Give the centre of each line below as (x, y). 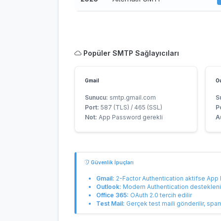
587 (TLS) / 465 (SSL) (131, 107)
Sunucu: (96, 97)
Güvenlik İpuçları (111, 162)
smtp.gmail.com (132, 97)
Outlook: (109, 187)
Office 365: (112, 195)
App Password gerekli (130, 117)
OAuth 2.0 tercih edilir (160, 195)
